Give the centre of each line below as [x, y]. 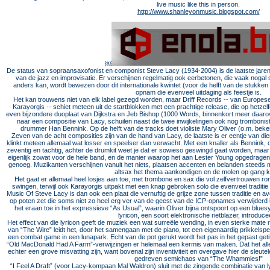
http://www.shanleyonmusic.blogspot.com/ [198, 11]
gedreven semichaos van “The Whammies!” [198, 259]
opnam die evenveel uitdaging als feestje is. [198, 92]
